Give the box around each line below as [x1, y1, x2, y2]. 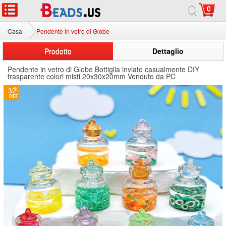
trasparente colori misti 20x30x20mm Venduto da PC [8, 71, 176, 81]
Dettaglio [152, 46, 184, 56]
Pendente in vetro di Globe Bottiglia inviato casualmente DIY [8, 64, 199, 74]
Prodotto [44, 46, 72, 56]
